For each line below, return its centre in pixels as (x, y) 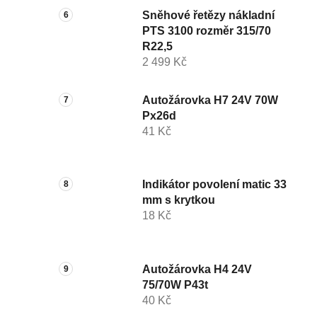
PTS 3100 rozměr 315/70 (206, 31)
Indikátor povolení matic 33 (214, 185)
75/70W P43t (175, 284)
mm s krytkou (178, 200)
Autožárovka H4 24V (197, 269)
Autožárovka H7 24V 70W (210, 100)
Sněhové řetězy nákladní (208, 16)
